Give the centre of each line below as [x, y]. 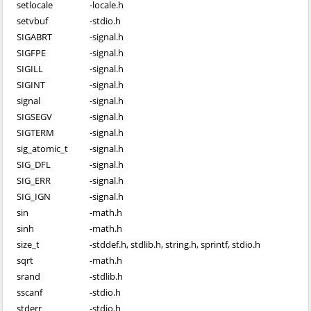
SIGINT [31, 85]
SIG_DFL [34, 165]
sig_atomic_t [42, 149]
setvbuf [32, 21]
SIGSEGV [34, 117]
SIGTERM [35, 133]
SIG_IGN [34, 196]
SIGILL [30, 69]
